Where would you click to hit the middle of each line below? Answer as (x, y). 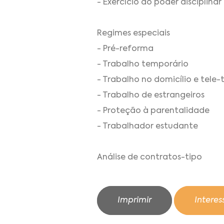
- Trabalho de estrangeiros (151, 95)
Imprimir (134, 201)
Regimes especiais (133, 33)
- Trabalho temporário (143, 64)
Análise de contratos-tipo (149, 157)
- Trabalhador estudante (147, 126)
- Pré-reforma (125, 49)
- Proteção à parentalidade (153, 111)
